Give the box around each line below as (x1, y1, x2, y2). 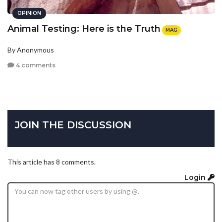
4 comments (14, 61, 55, 69)
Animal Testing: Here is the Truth (7, 23, 161, 35)
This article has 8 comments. (7, 157, 96, 166)
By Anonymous (7, 45, 54, 54)
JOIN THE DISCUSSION (15, 118, 131, 131)
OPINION (17, 10, 41, 17)
